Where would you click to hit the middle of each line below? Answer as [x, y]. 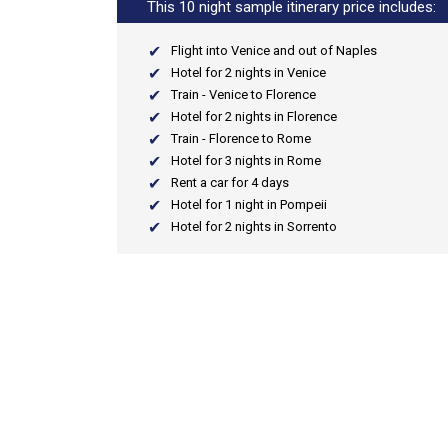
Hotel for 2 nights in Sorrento [254, 226]
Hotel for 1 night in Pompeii [249, 204]
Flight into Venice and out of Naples [274, 50]
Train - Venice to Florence [243, 94]
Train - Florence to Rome [241, 138]
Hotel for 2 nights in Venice [248, 72]
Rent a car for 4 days [230, 182]
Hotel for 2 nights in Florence [254, 116]
